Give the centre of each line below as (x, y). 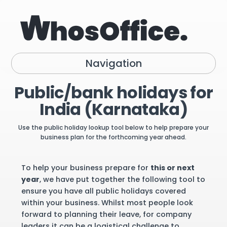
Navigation (113, 63)
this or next (173, 168)
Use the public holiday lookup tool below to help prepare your (113, 127)
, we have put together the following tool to (123, 179)
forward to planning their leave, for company (107, 214)
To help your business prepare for (86, 168)
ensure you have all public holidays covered (104, 191)
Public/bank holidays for (113, 92)
